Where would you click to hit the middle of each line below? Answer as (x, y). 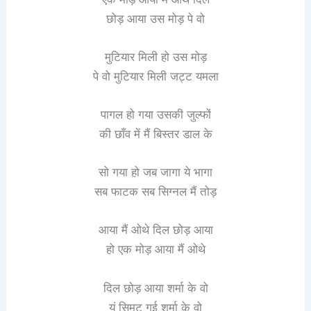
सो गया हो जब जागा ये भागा (155, 173)
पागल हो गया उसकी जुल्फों (155, 115)
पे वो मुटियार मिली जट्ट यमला (155, 76)
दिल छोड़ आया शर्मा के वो (155, 288)
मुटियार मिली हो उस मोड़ (155, 57)
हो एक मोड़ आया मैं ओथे (155, 250)
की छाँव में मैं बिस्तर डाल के (155, 134)
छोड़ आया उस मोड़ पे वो (155, 18)
